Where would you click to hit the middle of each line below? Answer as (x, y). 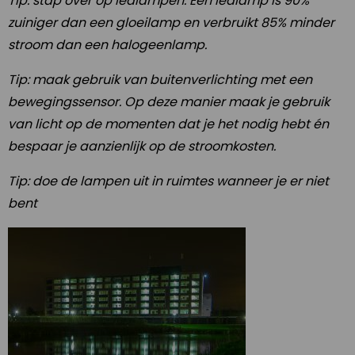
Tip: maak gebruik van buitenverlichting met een (160, 80)
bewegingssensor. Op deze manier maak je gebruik (169, 102)
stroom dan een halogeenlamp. (109, 45)
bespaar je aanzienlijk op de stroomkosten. (142, 147)
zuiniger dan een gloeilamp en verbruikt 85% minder (171, 23)
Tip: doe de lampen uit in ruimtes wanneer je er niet (168, 181)
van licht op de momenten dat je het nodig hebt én (168, 124)
